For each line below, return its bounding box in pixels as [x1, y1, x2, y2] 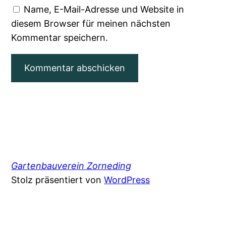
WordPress [104, 175, 150, 186]
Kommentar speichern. [11, 32, 108, 43]
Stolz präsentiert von [11, 175, 104, 186]
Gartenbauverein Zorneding [11, 160, 132, 172]
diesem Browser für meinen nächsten [11, 18, 171, 29]
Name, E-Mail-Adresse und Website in [24, 4, 185, 15]
